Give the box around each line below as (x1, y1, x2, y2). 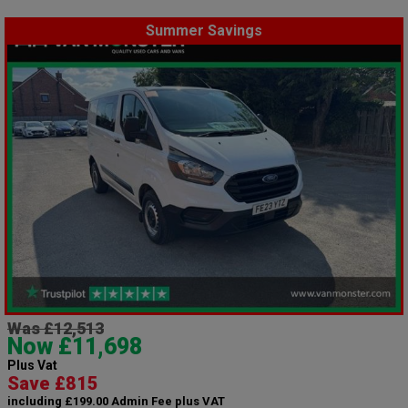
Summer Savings (146, 22, 262, 40)
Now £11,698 (7, 332, 142, 360)
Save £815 (7, 372, 98, 394)
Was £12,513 (7, 318, 104, 338)
